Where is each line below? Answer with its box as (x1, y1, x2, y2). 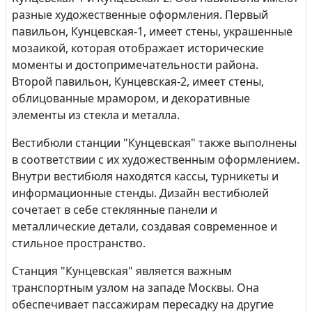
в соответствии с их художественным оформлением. (12, 152, 299, 167)
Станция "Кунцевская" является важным (12, 263, 232, 279)
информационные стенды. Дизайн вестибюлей (12, 185, 269, 201)
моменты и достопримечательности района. (12, 57, 258, 72)
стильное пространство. (12, 235, 146, 251)
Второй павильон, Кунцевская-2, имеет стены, (12, 74, 264, 89)
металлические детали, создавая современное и (12, 219, 277, 234)
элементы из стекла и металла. (12, 107, 180, 123)
